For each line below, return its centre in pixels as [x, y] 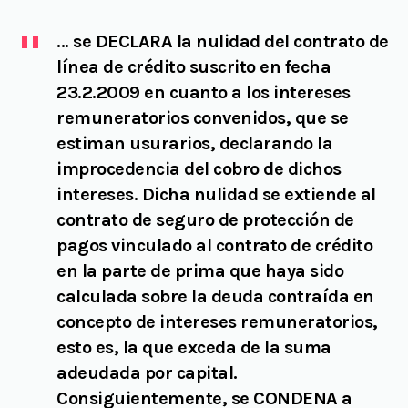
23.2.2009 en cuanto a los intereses [204, 92]
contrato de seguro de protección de [205, 220]
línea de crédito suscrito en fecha [194, 67]
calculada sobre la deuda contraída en [215, 296]
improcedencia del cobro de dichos [199, 169]
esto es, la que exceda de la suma [194, 347]
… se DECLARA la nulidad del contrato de [223, 41]
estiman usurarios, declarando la [194, 143]
